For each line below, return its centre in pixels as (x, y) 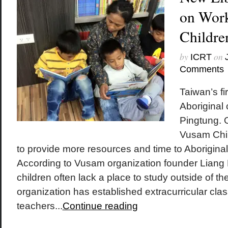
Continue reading (100, 206)
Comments (202, 69)
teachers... (39, 206)
